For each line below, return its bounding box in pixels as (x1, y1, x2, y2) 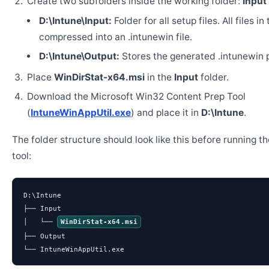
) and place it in (130, 107, 201, 118)
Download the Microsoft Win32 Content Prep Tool (26, 91, 246, 102)
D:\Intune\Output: (38, 50, 119, 62)
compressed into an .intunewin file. (38, 31, 192, 43)
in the (144, 71, 174, 83)
